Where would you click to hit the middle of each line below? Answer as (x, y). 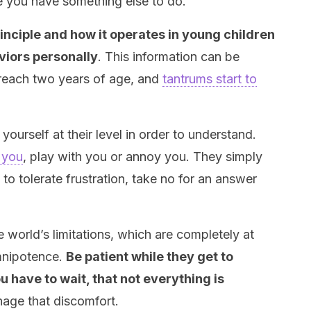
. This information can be (169, 57)
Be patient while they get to (150, 257)
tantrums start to (210, 79)
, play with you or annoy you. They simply (143, 157)
